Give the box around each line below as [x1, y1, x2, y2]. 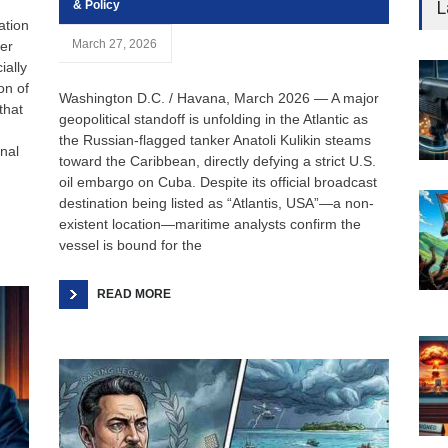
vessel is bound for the [59, 237, 202, 253]
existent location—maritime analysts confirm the [59, 216, 361, 232]
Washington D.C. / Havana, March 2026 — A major [59, 90, 379, 106]
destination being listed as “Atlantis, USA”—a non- [59, 195, 374, 211]
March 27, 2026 [72, 37, 157, 51]
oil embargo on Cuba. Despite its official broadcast [59, 174, 377, 190]
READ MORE [97, 287, 171, 301]
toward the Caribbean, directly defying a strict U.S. [59, 153, 376, 169]
